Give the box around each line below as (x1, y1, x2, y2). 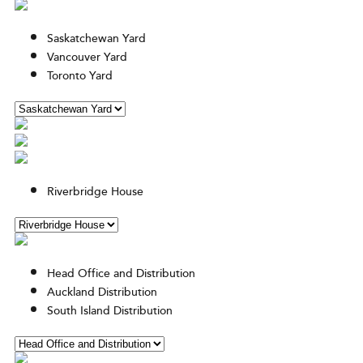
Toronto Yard (47, 67, 113, 86)
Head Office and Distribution (47, 265, 195, 284)
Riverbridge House (47, 183, 143, 202)
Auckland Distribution (47, 284, 157, 302)
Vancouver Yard (47, 49, 127, 67)
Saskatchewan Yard (47, 30, 146, 49)
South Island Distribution (47, 302, 173, 321)
